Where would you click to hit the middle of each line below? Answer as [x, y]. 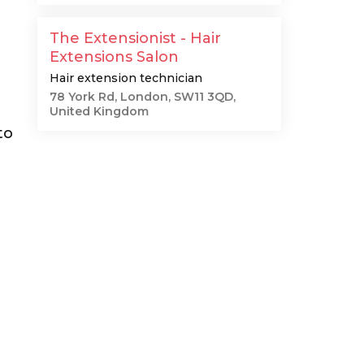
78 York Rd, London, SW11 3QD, [143, 97]
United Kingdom [99, 111]
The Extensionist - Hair [135, 38]
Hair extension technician [126, 78]
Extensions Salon [114, 57]
